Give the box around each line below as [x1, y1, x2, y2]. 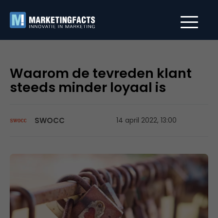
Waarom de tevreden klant [10, 64, 192, 82]
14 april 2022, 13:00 [116, 115, 177, 125]
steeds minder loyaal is [10, 78, 166, 96]
